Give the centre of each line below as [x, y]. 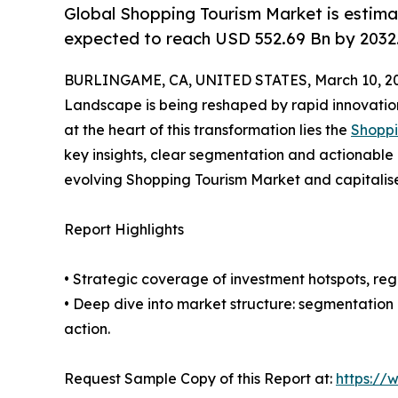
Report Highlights [124, 230]
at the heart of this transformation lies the [207, 130]
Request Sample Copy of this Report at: [200, 379]
